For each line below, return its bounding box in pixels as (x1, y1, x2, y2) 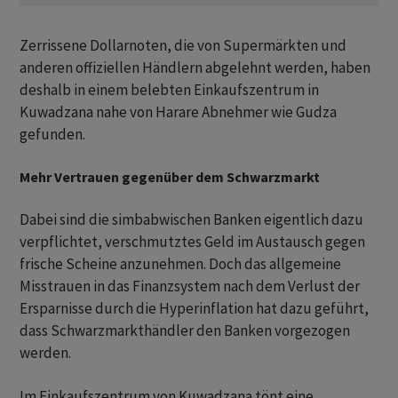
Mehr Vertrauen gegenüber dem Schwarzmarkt (20, 168, 320, 187)
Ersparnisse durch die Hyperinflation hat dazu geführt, (20, 298, 369, 319)
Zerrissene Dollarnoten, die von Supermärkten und (20, 36, 346, 56)
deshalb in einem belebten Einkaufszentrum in (20, 80, 319, 100)
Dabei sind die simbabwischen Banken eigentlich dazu (20, 210, 363, 230)
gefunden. (20, 124, 85, 145)
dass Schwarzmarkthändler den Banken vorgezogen (20, 321, 350, 341)
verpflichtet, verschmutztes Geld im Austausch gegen (20, 232, 365, 252)
